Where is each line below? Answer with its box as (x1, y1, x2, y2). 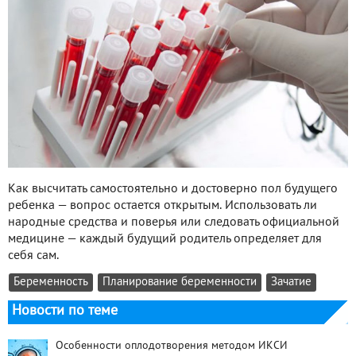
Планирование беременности (103, 277, 257, 288)
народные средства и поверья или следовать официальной (8, 216, 339, 228)
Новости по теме (12, 304, 118, 318)
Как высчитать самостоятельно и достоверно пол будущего (8, 183, 338, 195)
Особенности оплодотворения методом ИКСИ (56, 340, 288, 351)
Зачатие (271, 277, 311, 288)
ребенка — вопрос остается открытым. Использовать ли (8, 199, 317, 211)
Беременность (14, 277, 88, 288)
